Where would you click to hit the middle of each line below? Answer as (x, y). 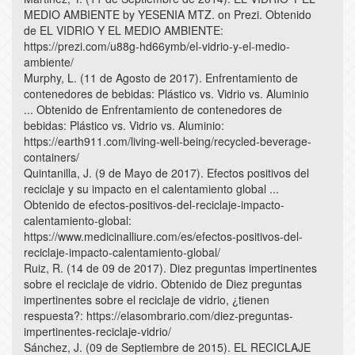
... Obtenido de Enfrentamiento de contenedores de (153, 109)
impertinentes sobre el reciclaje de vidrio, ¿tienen (147, 299)
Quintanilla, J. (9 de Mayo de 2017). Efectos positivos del (166, 172)
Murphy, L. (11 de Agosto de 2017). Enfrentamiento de (161, 77)
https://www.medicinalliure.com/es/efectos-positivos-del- (163, 236)
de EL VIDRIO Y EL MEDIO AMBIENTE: (124, 30)
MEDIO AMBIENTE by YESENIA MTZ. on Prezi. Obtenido (168, 14)
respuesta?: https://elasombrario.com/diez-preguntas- (158, 315)
